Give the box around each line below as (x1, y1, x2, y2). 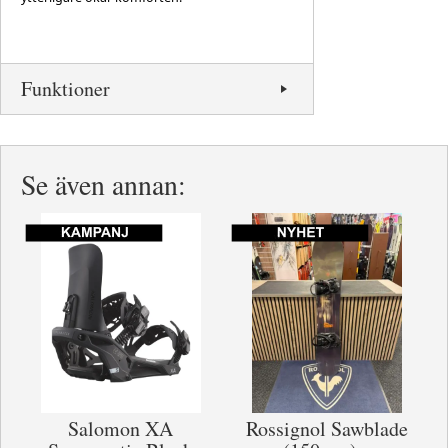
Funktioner (21, 74, 110, 102)
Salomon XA (68, 414, 174, 442)
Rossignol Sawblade (246, 414, 408, 442)
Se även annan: (21, 165, 186, 203)
